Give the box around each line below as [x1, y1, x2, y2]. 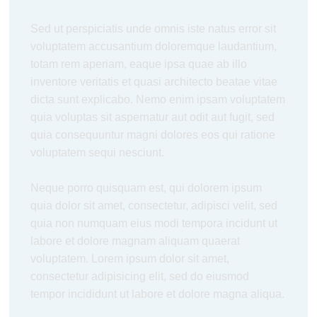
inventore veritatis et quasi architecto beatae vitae [30, 76, 278, 88]
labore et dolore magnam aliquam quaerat [30, 235, 241, 247]
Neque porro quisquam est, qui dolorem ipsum [30, 182, 263, 194]
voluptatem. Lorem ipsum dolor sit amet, [30, 253, 230, 265]
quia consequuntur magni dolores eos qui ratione [30, 129, 276, 141]
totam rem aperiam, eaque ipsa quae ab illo [30, 58, 248, 70]
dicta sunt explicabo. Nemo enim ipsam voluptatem [30, 93, 286, 105]
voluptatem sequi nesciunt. [30, 146, 165, 158]
